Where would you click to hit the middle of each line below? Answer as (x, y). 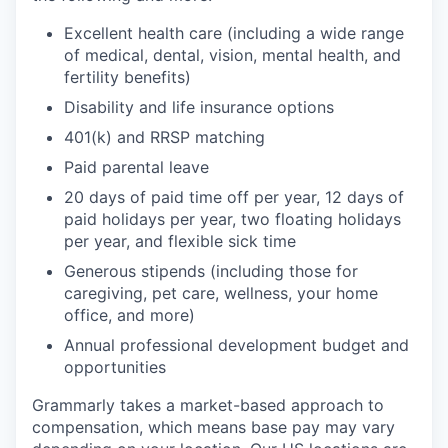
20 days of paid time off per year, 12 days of (234, 197)
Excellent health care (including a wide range (234, 33)
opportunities (115, 367)
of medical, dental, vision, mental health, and (232, 55)
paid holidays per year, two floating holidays (232, 219)
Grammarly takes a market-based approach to (208, 405)
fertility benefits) (127, 77)
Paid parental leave (136, 167)
